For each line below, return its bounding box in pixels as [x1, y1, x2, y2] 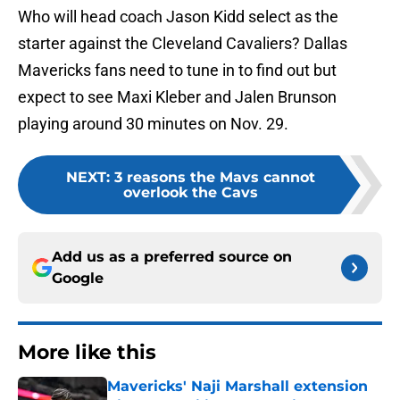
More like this [18, 340, 156, 365]
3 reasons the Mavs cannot [113, 169, 315, 187]
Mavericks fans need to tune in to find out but [18, 61, 337, 80]
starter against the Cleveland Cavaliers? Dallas [18, 34, 347, 54]
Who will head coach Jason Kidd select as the [18, 7, 338, 27]
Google [52, 270, 104, 287]
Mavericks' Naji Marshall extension [107, 378, 368, 396]
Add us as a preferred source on [52, 248, 292, 266]
